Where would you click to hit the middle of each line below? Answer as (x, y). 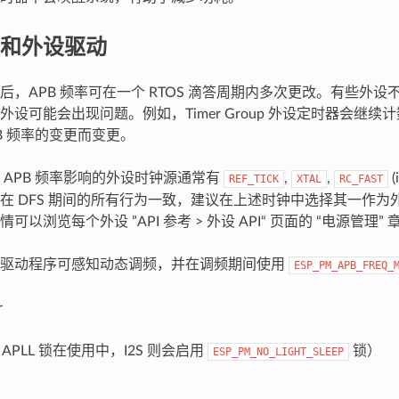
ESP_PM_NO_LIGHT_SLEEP (278, 351)
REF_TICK (253, 179)
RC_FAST (361, 179)
